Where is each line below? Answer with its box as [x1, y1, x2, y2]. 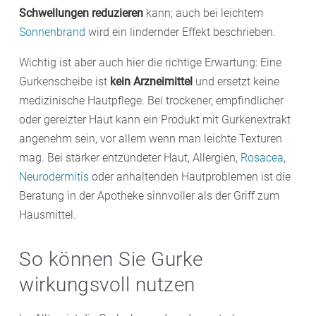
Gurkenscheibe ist [19, 74, 110, 88]
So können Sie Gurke [19, 247, 203, 271]
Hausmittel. [19, 207, 76, 221]
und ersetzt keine [193, 74, 279, 88]
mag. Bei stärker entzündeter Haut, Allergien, [19, 150, 241, 164]
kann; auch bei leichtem [143, 6, 263, 20]
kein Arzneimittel [110, 74, 193, 88]
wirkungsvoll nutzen [19, 272, 195, 296]
